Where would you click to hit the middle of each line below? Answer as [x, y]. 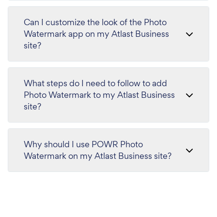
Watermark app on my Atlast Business [96, 34]
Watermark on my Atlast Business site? [98, 156]
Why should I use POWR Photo [83, 144]
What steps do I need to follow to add [95, 83]
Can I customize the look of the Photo [95, 22]
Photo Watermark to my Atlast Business [99, 95]
